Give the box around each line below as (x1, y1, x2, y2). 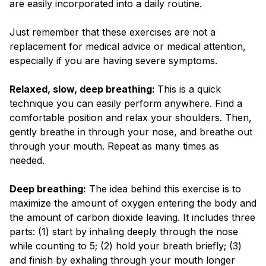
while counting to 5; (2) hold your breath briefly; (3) (9, 239, 242, 252)
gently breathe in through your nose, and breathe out (9, 125, 252, 138)
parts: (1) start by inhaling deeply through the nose (9, 225, 238, 237)
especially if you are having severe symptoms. (9, 54, 220, 66)
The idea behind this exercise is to (86, 182, 241, 195)
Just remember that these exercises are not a (9, 26, 216, 38)
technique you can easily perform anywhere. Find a (9, 97, 242, 109)
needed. (9, 154, 45, 166)
